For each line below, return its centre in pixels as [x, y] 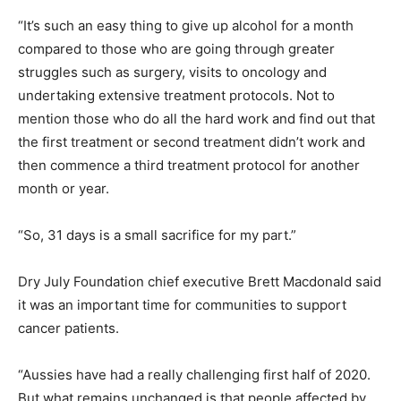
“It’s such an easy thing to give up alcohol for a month [186, 25]
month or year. [64, 188]
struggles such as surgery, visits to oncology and [172, 72]
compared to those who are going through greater [176, 48]
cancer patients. [68, 328]
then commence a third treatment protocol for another [189, 165]
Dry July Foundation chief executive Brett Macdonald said [200, 281]
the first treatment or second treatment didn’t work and [192, 141]
